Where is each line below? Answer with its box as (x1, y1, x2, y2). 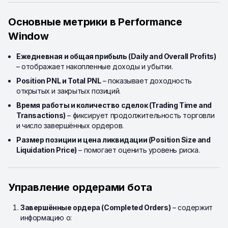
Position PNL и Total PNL (16, 76, 101, 85)
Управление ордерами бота (8, 181, 153, 193)
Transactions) (16, 111, 66, 120)
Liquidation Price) (16, 146, 77, 154)
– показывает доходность (101, 76, 192, 85)
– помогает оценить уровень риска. (76, 146, 200, 154)
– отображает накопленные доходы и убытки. (16, 62, 173, 71)
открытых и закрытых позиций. (16, 87, 121, 95)
